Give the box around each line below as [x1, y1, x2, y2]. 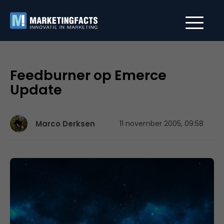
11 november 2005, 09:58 [119, 118, 203, 128]
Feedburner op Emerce [10, 66, 166, 84]
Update [10, 80, 62, 99]
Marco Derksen [35, 118, 95, 129]
